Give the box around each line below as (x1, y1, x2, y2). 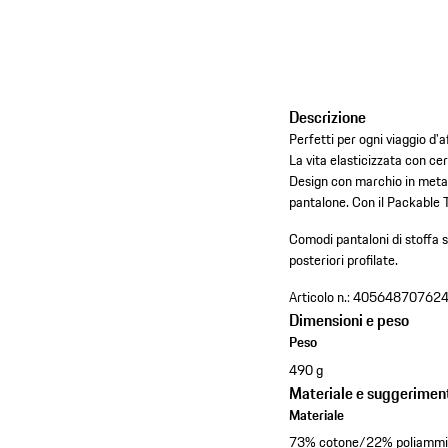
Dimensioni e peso (289, 308, 410, 333)
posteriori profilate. (289, 249, 399, 272)
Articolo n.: (289, 286, 351, 309)
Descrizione (289, 105, 367, 130)
